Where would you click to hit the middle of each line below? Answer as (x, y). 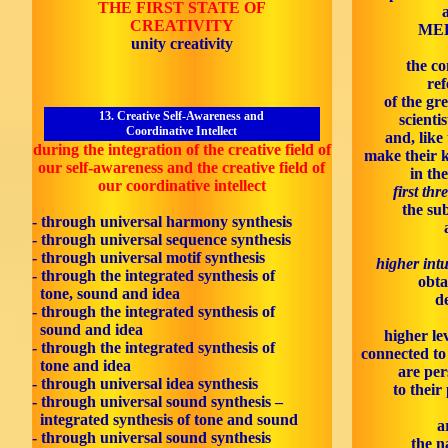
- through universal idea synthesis (145, 383)
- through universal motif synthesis (148, 257)
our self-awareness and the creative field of (182, 167)
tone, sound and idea (106, 293)
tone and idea (81, 365)
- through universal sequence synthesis (161, 239)
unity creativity (182, 43)
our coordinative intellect (182, 185)
